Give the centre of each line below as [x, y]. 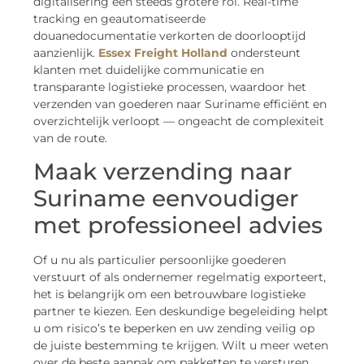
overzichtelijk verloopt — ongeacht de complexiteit [179, 121]
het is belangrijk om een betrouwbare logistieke [169, 295]
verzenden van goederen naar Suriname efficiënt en [180, 104]
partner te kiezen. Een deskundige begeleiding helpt [181, 312]
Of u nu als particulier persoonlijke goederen [160, 260]
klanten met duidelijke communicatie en [149, 69]
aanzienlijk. [66, 52]
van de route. [70, 138]
